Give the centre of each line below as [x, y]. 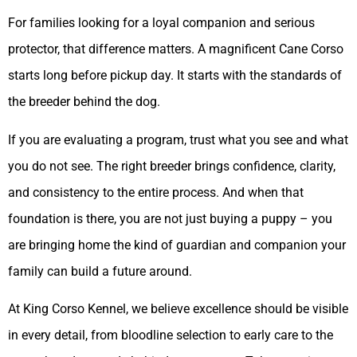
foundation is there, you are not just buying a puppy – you [170, 218]
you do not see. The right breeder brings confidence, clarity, [172, 166]
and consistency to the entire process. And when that [156, 192]
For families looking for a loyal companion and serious [161, 23]
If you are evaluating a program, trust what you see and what [178, 139]
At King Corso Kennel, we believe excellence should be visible [178, 309]
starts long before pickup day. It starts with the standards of [175, 76]
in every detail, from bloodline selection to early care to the [171, 335]
